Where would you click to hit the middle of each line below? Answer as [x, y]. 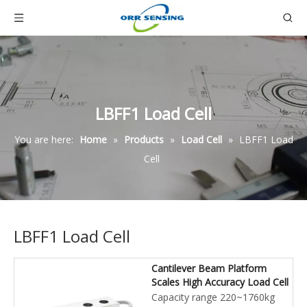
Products [144, 139]
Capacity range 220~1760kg [213, 297]
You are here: [44, 139]
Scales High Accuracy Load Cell [220, 282]
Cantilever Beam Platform [209, 268]
